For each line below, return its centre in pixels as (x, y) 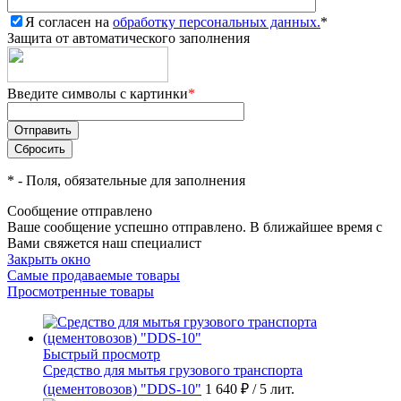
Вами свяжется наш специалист (104, 243)
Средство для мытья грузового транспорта (173, 370)
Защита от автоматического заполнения (128, 38)
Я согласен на (69, 21)
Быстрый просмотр (102, 354)
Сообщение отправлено (80, 210)
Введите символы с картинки (98, 93)
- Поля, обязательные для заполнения (130, 180)
